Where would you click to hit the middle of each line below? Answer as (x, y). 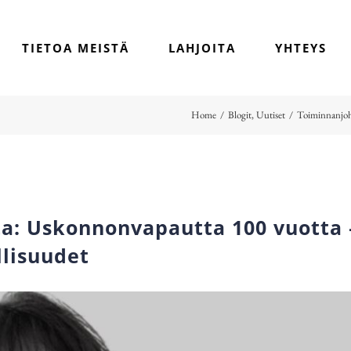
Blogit (240, 115)
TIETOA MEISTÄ (76, 48)
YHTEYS (301, 48)
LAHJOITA (202, 48)
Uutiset (271, 115)
